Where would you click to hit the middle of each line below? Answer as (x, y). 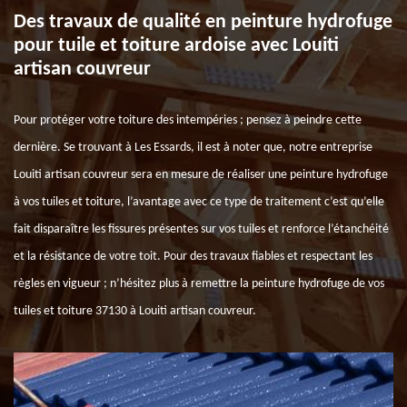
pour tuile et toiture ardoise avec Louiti (176, 46)
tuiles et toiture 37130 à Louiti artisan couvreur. (135, 311)
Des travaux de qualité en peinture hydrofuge (203, 22)
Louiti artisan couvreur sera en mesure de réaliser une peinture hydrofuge (201, 175)
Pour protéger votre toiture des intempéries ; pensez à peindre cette (188, 120)
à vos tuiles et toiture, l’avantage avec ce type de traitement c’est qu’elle (199, 202)
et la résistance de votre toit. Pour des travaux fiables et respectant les (193, 257)
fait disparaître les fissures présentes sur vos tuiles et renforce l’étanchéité (201, 229)
